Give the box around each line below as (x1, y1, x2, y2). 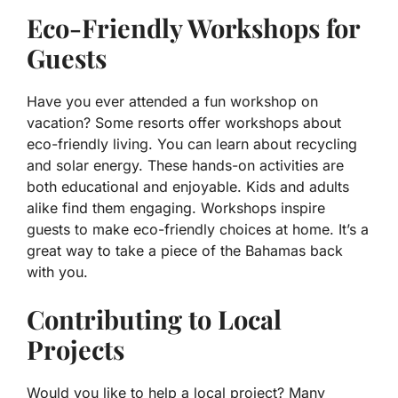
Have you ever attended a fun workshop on (27, 92, 318, 111)
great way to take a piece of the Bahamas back (27, 242, 343, 260)
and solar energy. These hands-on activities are (27, 156, 344, 175)
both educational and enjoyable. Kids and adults (27, 178, 349, 196)
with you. (27, 263, 88, 282)
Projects (27, 332, 124, 367)
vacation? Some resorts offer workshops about (27, 114, 341, 132)
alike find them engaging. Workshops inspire (27, 199, 325, 218)
